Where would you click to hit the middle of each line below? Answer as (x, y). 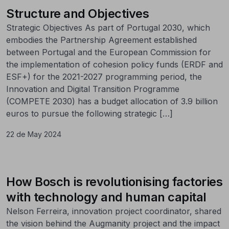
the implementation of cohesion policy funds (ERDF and (114, 64)
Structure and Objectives (77, 13)
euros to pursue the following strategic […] (89, 113)
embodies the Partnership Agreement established (101, 40)
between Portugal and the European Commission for (109, 52)
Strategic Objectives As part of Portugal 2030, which (108, 27)
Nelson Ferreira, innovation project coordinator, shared (114, 211)
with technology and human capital (106, 197)
